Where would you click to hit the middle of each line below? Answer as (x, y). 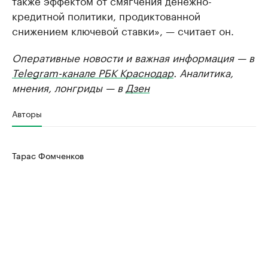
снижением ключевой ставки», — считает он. (123, 30)
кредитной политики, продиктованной (106, 15)
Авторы (27, 113)
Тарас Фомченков (48, 155)
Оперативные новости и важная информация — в (133, 57)
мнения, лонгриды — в (69, 87)
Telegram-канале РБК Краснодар (93, 72)
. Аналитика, (203, 72)
